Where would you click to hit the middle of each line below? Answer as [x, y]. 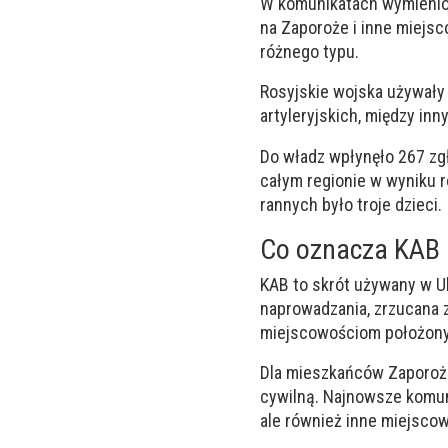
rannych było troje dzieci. [351, 204]
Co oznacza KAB [350, 249]
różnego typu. [309, 52]
